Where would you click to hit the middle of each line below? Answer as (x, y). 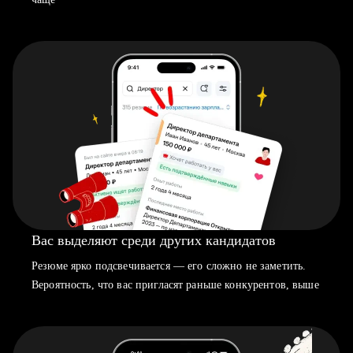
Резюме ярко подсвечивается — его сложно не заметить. (169, 266)
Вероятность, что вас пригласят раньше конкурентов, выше (175, 285)
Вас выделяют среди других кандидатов (154, 240)
